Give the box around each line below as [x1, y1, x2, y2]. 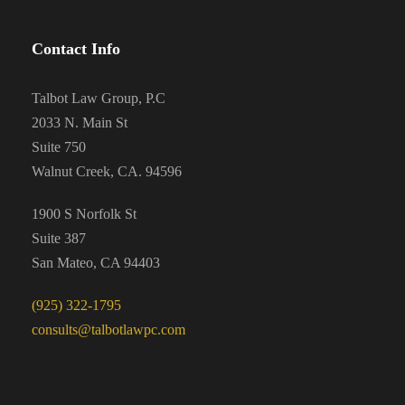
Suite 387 [32, 231, 86, 246]
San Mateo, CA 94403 [32, 255, 160, 270]
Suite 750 [32, 139, 86, 155]
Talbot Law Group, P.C [32, 90, 165, 106]
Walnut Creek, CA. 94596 [32, 164, 182, 179]
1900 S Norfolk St [32, 206, 137, 221]
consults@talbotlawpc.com [32, 322, 185, 337]
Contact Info [32, 40, 120, 58]
